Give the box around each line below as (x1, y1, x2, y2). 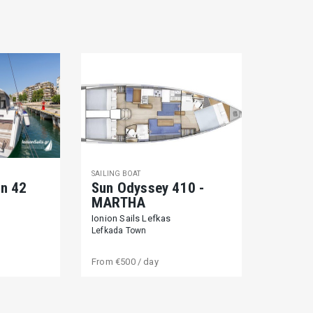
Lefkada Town (91, 226, 147, 235)
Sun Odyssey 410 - (91, 180, 205, 196)
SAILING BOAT (91, 170, 141, 177)
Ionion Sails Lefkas (91, 213, 171, 224)
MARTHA (91, 194, 146, 211)
